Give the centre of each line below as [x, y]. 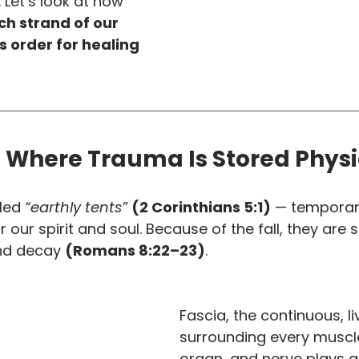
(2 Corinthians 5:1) [201, 207]
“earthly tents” [76, 207]
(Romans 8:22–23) [135, 250]
